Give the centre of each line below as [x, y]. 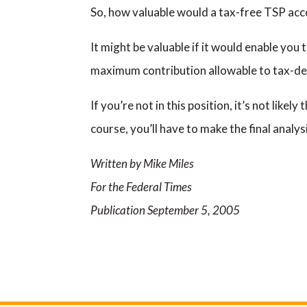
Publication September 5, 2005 [165, 210]
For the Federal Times [141, 187]
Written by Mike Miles [142, 163]
